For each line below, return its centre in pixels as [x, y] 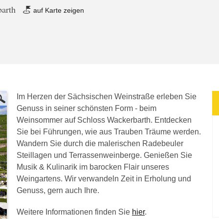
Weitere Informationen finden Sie [74, 212]
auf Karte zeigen [58, 10]
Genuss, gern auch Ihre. [58, 190]
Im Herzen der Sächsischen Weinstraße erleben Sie [107, 97]
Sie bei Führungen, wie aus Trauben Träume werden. [109, 132]
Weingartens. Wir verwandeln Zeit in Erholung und [104, 179]
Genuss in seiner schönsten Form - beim [87, 108]
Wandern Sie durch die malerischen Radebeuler [100, 143]
